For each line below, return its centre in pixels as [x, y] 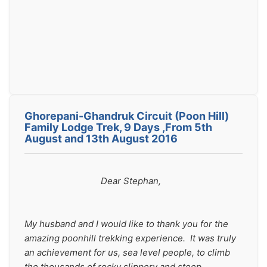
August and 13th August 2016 [101, 139]
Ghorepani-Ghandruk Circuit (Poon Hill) [127, 116]
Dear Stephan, [131, 181]
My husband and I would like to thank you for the [126, 224]
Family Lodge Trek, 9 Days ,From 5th [118, 127]
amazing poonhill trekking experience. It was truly [130, 238]
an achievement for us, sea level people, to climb [127, 252]
